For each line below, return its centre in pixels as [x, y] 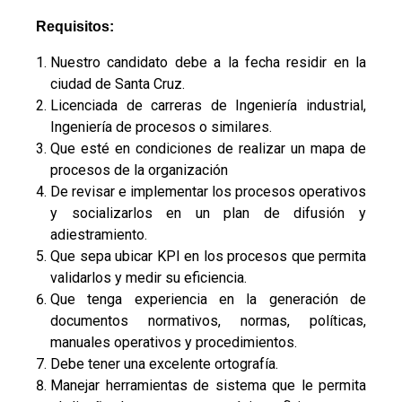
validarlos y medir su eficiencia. [149, 278]
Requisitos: [75, 27]
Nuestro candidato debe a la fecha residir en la [208, 63]
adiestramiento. [99, 235]
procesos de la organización [139, 170]
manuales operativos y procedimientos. [174, 343]
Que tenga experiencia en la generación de [208, 300]
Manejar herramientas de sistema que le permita [208, 386]
